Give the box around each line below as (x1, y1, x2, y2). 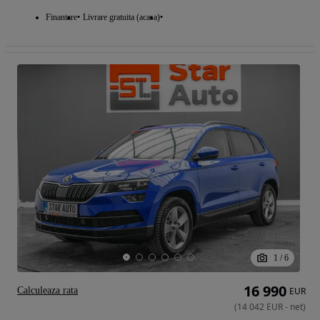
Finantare (46, 12, 77, 23)
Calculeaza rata (17, 285, 78, 296)
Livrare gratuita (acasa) (83, 12, 160, 23)
